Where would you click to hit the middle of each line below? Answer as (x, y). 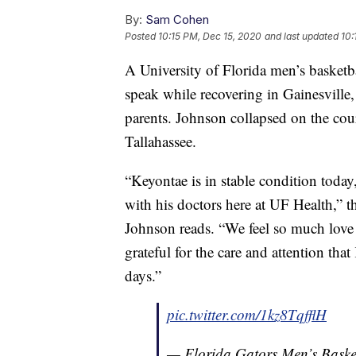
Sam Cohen (177, 20)
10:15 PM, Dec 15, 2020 (210, 37)
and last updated (302, 37)
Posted (141, 37)
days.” (143, 276)
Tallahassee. (161, 141)
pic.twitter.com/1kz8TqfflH (247, 315)
